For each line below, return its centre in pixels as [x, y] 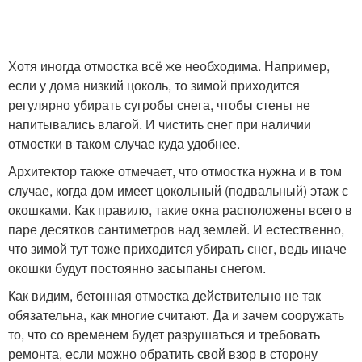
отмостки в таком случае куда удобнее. [124, 143]
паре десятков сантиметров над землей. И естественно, [176, 229]
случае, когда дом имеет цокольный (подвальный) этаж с [178, 190]
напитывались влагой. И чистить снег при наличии [160, 124]
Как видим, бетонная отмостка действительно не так [164, 295]
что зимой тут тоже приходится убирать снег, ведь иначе [177, 248]
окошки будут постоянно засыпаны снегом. [137, 267]
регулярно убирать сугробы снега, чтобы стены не [159, 104]
